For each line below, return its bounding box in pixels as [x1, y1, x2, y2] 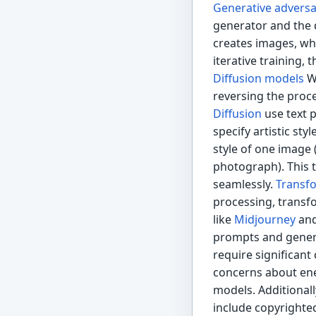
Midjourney [233, 212, 296, 228]
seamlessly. [212, 176, 276, 193]
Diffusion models [212, 71, 304, 87]
